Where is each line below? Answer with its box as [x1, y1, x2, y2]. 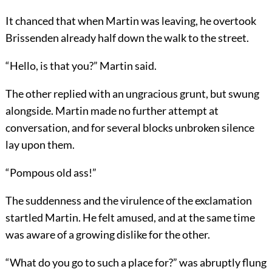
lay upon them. [5, 138, 75, 152]
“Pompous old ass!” [5, 166, 97, 180]
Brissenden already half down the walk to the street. [5, 31, 249, 45]
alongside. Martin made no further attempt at [5, 104, 219, 118]
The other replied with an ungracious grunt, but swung [5, 87, 259, 101]
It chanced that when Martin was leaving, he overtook [5, 14, 256, 28]
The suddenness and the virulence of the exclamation [5, 194, 252, 208]
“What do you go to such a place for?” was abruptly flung [5, 256, 267, 270]
